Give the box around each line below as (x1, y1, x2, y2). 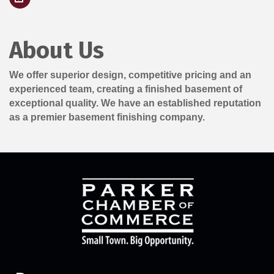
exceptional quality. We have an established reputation (9, 97, 261, 108)
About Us (9, 35, 104, 64)
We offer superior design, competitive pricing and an (9, 69, 251, 80)
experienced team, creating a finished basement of (9, 83, 242, 94)
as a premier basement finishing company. (9, 111, 205, 122)
